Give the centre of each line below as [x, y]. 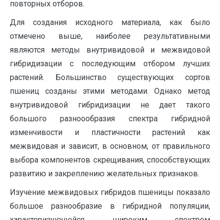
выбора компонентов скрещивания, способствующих [110, 160]
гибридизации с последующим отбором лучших [110, 64]
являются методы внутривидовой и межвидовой [110, 50]
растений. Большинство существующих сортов [110, 77]
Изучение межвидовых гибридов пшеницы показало [110, 192]
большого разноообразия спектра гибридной [110, 119]
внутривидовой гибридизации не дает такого [110, 105]
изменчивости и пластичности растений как [110, 132]
